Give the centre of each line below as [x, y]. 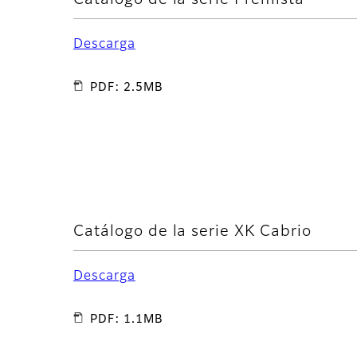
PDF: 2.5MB [127, 88]
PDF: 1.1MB [127, 320]
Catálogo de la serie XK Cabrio [192, 232]
